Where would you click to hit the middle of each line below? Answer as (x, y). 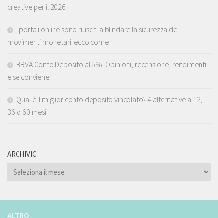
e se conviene (28, 77)
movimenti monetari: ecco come (58, 42)
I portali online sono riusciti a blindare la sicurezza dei (97, 29)
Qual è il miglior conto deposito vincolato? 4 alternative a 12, (109, 99)
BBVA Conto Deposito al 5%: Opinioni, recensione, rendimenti (111, 64)
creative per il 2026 (36, 7)
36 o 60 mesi (27, 112)
